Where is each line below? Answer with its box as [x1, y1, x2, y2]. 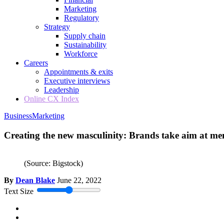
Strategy [44, 22, 70, 31]
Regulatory [64, 13, 99, 22]
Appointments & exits [44, 67, 113, 76]
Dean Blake [15, 176, 55, 185]
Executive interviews [44, 76, 110, 85]
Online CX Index [24, 94, 79, 103]
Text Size [4, 187, 33, 196]
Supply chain [64, 31, 105, 40]
